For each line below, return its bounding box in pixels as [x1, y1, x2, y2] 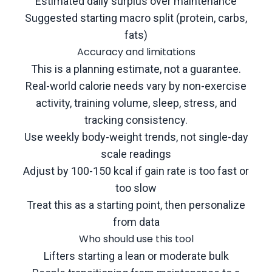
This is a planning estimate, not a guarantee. [31, 63, 241, 75]
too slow [115, 182, 157, 194]
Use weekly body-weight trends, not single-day [24, 131, 248, 143]
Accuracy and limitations [76, 45, 195, 59]
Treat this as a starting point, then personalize [27, 199, 245, 211]
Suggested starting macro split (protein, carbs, [25, 12, 247, 24]
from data [112, 216, 160, 228]
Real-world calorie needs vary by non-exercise [25, 80, 246, 92]
